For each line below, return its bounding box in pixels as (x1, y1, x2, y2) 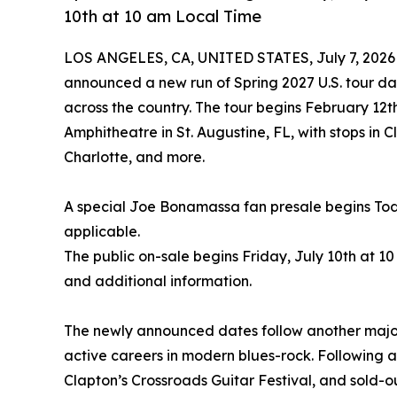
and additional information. (64, 272, 252, 291)
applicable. (64, 222, 140, 241)
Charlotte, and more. (64, 148, 205, 167)
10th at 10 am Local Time (64, 5, 261, 27)
